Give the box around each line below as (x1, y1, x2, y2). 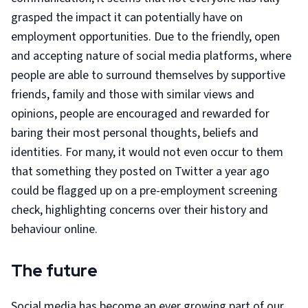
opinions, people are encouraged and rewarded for (11, 105, 269, 122)
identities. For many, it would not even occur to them (11, 144, 283, 161)
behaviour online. (11, 221, 98, 238)
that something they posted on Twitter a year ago (11, 163, 269, 180)
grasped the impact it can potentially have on (11, 9, 243, 26)
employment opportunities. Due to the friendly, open (11, 28, 280, 45)
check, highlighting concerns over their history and (11, 201, 268, 219)
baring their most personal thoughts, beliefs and (11, 124, 258, 142)
